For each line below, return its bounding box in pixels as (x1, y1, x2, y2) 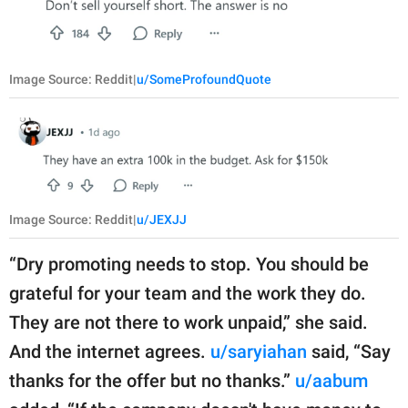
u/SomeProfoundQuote (137, 71, 271, 87)
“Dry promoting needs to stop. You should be (9, 252, 369, 275)
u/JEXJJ (137, 211, 187, 227)
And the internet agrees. (9, 340, 210, 362)
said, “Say (307, 340, 391, 362)
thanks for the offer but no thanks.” (9, 369, 295, 392)
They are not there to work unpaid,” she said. (9, 311, 368, 333)
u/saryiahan (210, 340, 307, 362)
